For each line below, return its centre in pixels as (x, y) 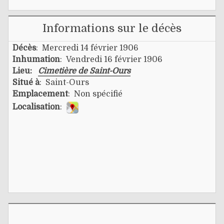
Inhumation (36, 59)
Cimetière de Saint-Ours (84, 71)
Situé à (26, 82)
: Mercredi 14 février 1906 (87, 48)
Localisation (36, 107)
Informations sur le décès (112, 28)
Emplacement (40, 94)
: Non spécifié (95, 94)
